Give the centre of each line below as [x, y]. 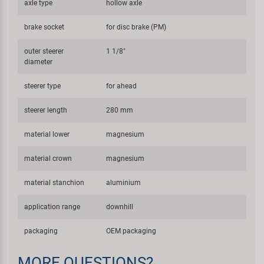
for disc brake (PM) [136, 27]
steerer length [46, 110]
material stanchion [55, 183]
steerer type [43, 86]
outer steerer [44, 51]
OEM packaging [131, 231]
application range [52, 207]
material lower [47, 134]
